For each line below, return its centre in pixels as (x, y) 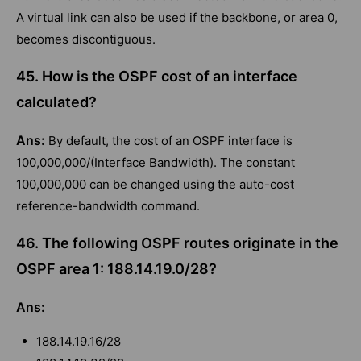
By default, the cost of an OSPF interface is (170, 141)
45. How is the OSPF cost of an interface (157, 77)
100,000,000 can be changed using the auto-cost (155, 185)
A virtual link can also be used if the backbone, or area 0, (177, 18)
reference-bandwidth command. (108, 206)
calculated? (56, 102)
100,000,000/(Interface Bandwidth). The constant (156, 163)
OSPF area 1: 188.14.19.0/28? (116, 269)
